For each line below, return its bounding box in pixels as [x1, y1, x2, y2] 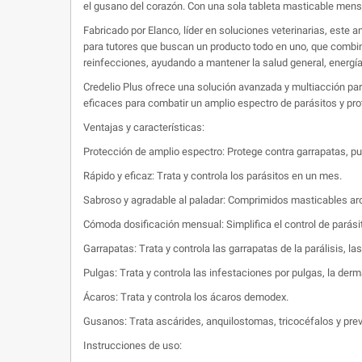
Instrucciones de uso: [83, 339, 182, 351]
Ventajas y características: [83, 120, 204, 133]
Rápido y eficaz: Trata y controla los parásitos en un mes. [83, 169, 342, 182]
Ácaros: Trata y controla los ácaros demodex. [83, 290, 288, 303]
